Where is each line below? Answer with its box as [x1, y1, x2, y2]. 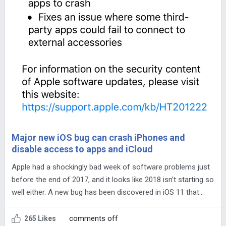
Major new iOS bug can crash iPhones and [11, 132, 185, 143]
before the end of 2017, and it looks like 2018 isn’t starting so [11, 175, 214, 185]
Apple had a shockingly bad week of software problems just [11, 162, 210, 172]
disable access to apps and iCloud [11, 144, 153, 155]
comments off [69, 214, 118, 223]
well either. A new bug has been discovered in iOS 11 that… [11, 188, 204, 197]
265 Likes [24, 214, 56, 223]
